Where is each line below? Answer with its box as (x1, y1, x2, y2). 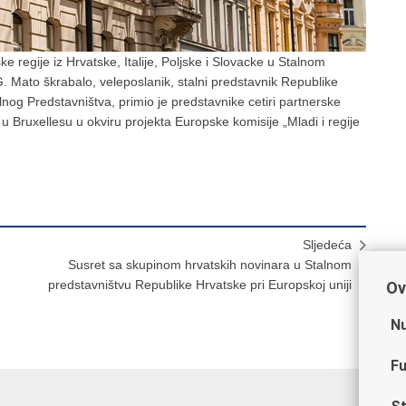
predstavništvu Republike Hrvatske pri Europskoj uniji (48, 276, 352, 292)
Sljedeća (303, 237, 352, 252)
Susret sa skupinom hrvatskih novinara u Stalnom (68, 256, 352, 272)
